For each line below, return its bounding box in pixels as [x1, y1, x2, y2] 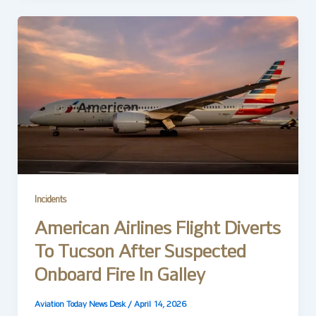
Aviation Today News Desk [34, 300, 128, 308]
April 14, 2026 [133, 300, 186, 308]
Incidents [34, 196, 66, 205]
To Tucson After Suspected [34, 244, 246, 261]
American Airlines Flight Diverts [34, 221, 281, 238]
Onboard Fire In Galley [34, 267, 205, 284]
